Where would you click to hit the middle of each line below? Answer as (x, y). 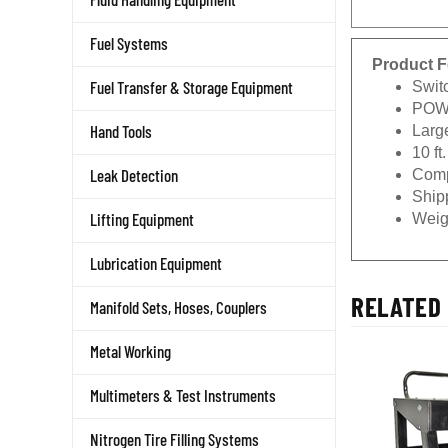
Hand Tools (121, 131)
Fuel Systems (129, 43)
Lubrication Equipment (156, 263)
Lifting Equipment (142, 219)
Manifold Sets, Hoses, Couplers (178, 307)
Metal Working (130, 351)
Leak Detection (134, 175)
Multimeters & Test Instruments (183, 395)
